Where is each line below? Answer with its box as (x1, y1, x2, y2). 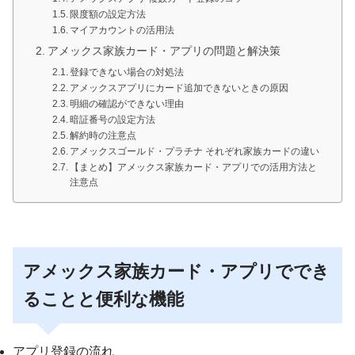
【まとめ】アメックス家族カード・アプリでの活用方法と (70, 161, 318, 173)
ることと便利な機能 (23, 289, 185, 310)
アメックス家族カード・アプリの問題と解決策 (47, 44, 281, 57)
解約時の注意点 (70, 129, 137, 141)
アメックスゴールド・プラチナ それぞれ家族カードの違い (70, 145, 320, 157)
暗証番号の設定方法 (70, 113, 156, 125)
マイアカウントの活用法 (70, 24, 175, 36)
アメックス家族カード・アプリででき (23, 261, 330, 282)
